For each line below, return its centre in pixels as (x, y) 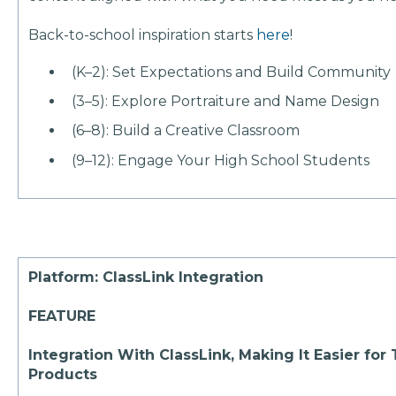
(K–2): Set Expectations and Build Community (232, 72)
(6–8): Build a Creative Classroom (186, 131)
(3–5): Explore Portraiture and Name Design (226, 102)
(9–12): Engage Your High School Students (221, 160)
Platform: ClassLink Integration (146, 278)
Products (63, 375)
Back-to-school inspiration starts (143, 35)
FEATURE (65, 316)
